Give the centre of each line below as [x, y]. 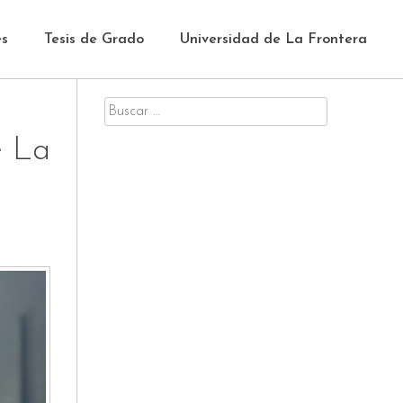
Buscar [125, 108]
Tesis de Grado [94, 40]
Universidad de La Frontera [273, 40]
